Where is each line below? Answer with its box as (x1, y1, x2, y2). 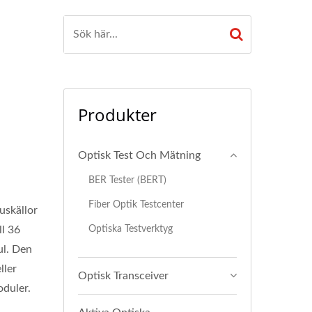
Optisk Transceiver (78, 270, 169, 281)
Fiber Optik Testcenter (88, 199, 184, 210)
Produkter (78, 103, 157, 126)
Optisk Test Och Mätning (78, 150, 201, 161)
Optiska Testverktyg (88, 224, 173, 234)
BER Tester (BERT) (88, 175, 166, 185)
